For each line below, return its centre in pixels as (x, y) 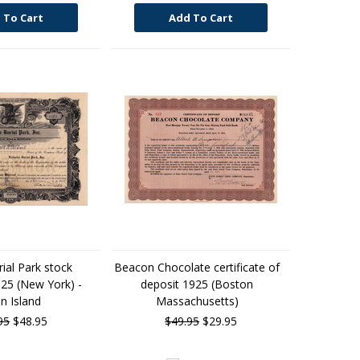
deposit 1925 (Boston (197, 284)
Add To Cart (201, 18)
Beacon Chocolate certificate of (197, 267)
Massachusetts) (197, 301)
